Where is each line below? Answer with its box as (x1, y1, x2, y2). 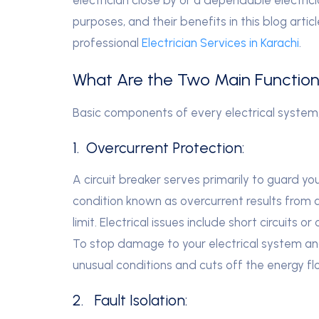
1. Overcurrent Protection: (73, 138, 244, 157)
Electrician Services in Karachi (142, 35, 299, 50)
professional (73, 35, 142, 50)
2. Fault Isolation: (73, 291, 187, 309)
